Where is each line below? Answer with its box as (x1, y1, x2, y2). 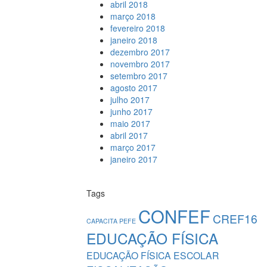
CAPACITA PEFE (86, 216, 136, 225)
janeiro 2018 (110, 34, 157, 46)
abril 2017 (110, 129, 148, 141)
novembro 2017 (110, 58, 170, 70)
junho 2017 (110, 105, 153, 117)
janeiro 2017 (110, 153, 157, 165)
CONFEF (138, 203, 210, 228)
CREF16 (212, 210, 257, 226)
